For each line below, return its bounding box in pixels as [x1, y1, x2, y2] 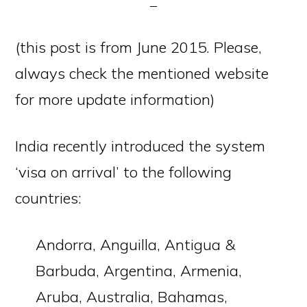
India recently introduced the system [15, 136, 266, 156]
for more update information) [15, 90, 215, 109]
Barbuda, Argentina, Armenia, [36, 261, 243, 280]
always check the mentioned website [15, 64, 269, 83]
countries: [15, 188, 82, 208]
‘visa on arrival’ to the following [15, 162, 232, 182]
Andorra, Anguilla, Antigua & [36, 235, 236, 254]
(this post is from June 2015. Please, [15, 38, 262, 57]
